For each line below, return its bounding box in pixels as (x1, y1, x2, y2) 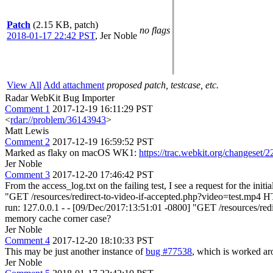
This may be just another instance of (5, 246, 146, 257)
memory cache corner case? (5, 213, 111, 224)
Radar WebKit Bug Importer (5, 93, 115, 103)
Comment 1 (5, 104, 50, 114)
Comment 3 (5, 169, 50, 180)
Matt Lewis (5, 126, 49, 136)
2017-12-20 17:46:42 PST (52, 169, 154, 180)
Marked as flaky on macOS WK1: (5, 147, 139, 158)
